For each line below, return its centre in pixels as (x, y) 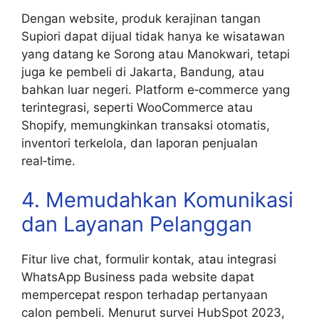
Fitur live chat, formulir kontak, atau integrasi (149, 260)
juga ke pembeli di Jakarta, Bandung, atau (143, 72)
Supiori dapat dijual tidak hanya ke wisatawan (153, 36)
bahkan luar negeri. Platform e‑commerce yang (156, 89)
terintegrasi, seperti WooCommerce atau (137, 107)
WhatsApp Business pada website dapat (138, 277)
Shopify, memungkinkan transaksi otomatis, (146, 125)
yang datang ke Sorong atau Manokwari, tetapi (156, 54)
